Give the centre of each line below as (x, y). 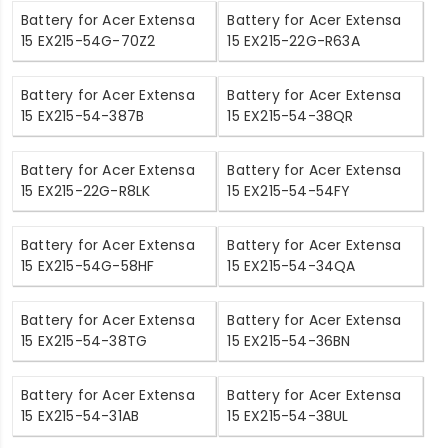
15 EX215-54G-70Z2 (88, 40)
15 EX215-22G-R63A (293, 40)
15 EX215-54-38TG (84, 340)
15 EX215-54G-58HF (88, 265)
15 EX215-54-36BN (289, 340)
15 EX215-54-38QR (290, 115)
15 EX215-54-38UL (288, 415)
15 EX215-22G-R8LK (86, 190)
